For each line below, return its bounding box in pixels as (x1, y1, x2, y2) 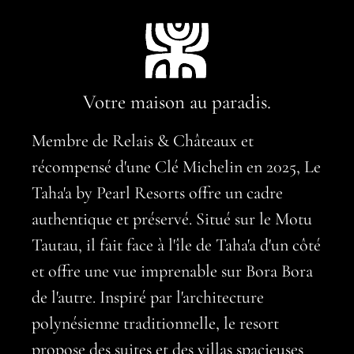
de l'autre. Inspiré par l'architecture (32, 287, 264, 308)
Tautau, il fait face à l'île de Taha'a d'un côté (32, 235, 321, 256)
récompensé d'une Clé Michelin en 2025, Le (32, 156, 321, 178)
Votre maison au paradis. (83, 90, 271, 114)
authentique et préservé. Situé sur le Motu (32, 209, 312, 230)
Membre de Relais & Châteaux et (32, 130, 254, 152)
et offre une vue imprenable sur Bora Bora (32, 261, 313, 282)
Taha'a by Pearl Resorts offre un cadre (32, 183, 283, 204)
